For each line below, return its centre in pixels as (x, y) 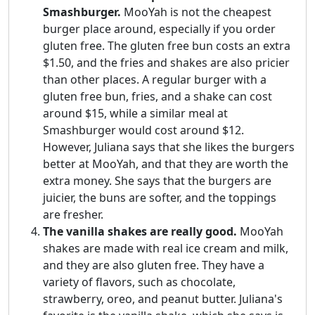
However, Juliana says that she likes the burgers (169, 147)
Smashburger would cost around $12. (143, 130)
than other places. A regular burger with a (155, 80)
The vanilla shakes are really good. (140, 232)
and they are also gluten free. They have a (154, 265)
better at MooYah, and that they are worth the (166, 164)
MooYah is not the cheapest (196, 12)
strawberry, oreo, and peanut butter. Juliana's (163, 299)
